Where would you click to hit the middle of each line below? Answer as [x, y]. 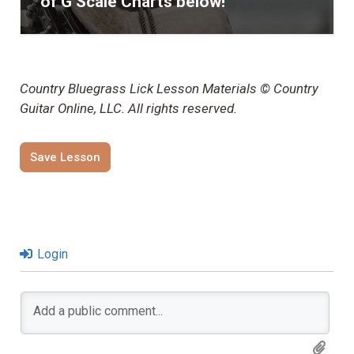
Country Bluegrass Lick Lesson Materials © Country [169, 89]
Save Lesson [65, 158]
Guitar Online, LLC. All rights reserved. [128, 109]
